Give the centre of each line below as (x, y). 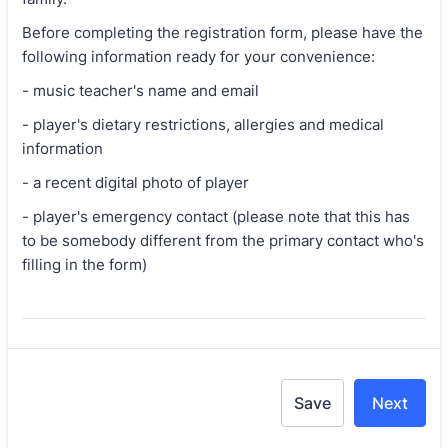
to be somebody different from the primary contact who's (223, 240)
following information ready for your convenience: (200, 56)
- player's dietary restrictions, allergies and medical (203, 124)
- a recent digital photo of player (135, 182)
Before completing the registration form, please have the (222, 32)
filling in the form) (84, 264)
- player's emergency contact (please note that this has (216, 216)
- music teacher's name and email (142, 90)
